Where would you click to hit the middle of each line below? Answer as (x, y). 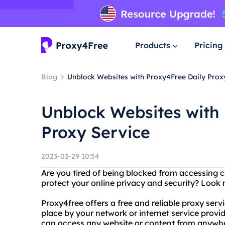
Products (153, 45)
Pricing (209, 45)
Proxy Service (96, 132)
